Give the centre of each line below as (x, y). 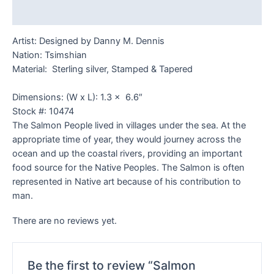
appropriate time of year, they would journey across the (127, 140)
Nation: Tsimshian (50, 55)
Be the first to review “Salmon (112, 265)
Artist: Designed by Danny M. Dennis (88, 41)
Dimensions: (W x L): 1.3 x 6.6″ (77, 98)
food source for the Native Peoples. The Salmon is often (128, 168)
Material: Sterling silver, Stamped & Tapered (102, 69)
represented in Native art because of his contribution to (127, 182)
